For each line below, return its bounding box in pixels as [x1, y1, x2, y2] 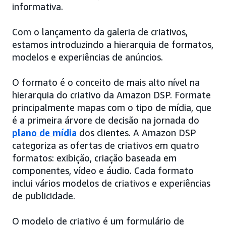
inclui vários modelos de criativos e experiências [12, 177, 210, 189]
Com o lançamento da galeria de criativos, [12, 26, 188, 37]
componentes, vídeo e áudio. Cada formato [12, 164, 194, 176]
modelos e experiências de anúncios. [12, 51, 163, 63]
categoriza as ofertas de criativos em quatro [12, 139, 199, 151]
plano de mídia [12, 127, 77, 138]
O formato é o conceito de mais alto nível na [12, 76, 200, 88]
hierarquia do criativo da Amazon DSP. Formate [12, 89, 211, 100]
